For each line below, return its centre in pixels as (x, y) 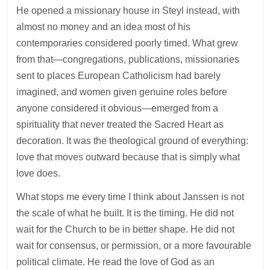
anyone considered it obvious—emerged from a (118, 108)
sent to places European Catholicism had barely (119, 75)
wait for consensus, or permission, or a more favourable (134, 245)
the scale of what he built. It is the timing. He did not (125, 213)
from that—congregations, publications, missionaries (128, 59)
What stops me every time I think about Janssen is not (130, 196)
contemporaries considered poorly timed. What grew (127, 43)
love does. (39, 173)
